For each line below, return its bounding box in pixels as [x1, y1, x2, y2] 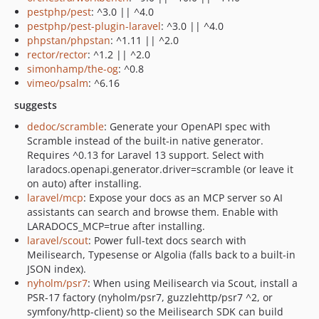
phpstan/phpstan [27, 33, 110, 47]
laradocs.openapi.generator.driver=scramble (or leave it [27, 162, 293, 176]
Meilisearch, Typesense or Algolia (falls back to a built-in [27, 248, 296, 261]
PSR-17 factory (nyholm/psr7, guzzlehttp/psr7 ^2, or [27, 291, 273, 304]
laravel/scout [27, 234, 88, 247]
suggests [14, 98, 57, 112]
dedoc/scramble [27, 120, 104, 133]
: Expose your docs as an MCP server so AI [83, 191, 283, 204]
